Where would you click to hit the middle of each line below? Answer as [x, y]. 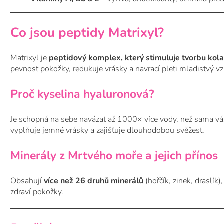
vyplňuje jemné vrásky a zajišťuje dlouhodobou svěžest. [107, 131]
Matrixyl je [30, 58]
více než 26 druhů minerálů [94, 181]
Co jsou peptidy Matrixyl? [87, 32]
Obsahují [27, 181]
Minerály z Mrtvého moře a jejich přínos [114, 156]
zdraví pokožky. [37, 192]
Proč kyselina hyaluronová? [82, 94]
